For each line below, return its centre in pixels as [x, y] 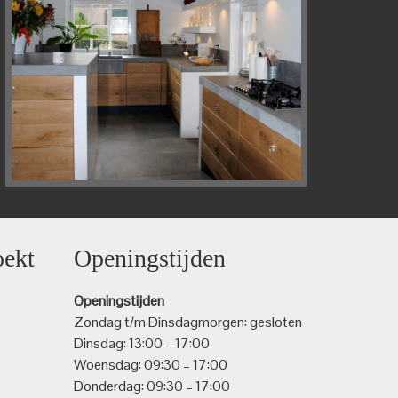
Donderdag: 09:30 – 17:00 [151, 386]
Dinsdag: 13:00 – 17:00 [141, 343]
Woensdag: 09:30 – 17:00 [150, 364]
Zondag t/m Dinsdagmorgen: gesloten [187, 322]
